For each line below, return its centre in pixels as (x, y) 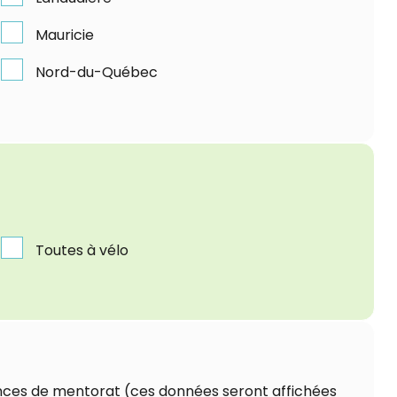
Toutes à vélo (82, 250)
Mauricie (65, 35)
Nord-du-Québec (97, 72)
